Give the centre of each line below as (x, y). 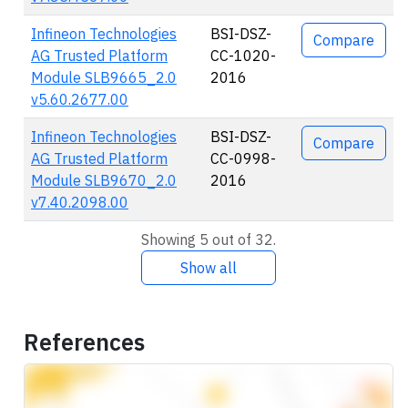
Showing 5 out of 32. (209, 240)
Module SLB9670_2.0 (104, 180)
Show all (209, 268)
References (84, 342)
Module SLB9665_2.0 (104, 77)
